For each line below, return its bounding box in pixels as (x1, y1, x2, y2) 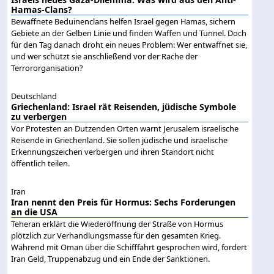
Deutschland (11, 91, 57, 102)
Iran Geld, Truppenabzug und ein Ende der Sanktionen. (11, 253, 210, 265)
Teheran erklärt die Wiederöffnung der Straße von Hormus (11, 218, 224, 230)
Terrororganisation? (11, 62, 84, 73)
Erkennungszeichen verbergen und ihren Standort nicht (11, 146, 215, 158)
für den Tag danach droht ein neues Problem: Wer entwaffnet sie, (11, 39, 248, 50)
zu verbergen (11, 111, 67, 123)
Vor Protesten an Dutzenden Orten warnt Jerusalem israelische (11, 123, 239, 135)
